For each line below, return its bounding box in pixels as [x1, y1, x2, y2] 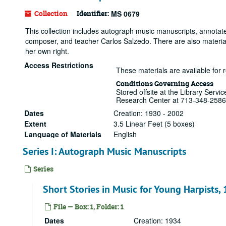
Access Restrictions [24, 60, 93, 70]
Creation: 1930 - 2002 [114, 108, 184, 118]
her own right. [25, 46, 69, 56]
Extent [24, 119, 46, 129]
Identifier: [77, 9, 109, 18]
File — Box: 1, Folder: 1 [52, 202, 124, 211]
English [114, 129, 137, 139]
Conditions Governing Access [116, 79, 213, 88]
